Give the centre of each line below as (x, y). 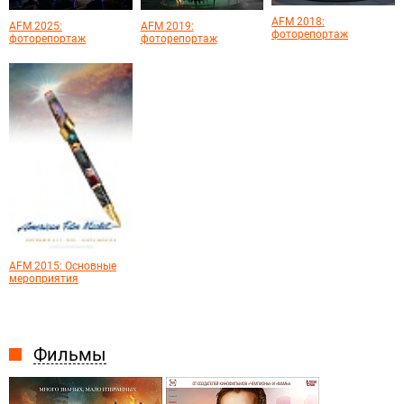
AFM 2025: (36, 27)
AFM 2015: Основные (63, 266)
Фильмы (70, 354)
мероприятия (44, 278)
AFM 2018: (298, 21)
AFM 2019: (167, 27)
